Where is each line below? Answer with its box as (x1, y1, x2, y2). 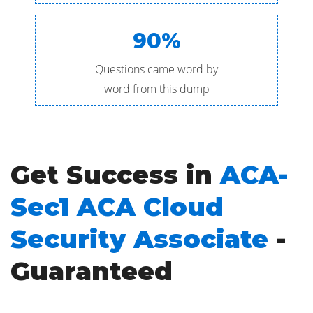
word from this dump (103, 81, 210, 96)
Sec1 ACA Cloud (10, 191, 224, 222)
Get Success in (10, 159, 220, 190)
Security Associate (10, 224, 268, 254)
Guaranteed (10, 256, 173, 286)
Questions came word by (95, 61, 218, 77)
